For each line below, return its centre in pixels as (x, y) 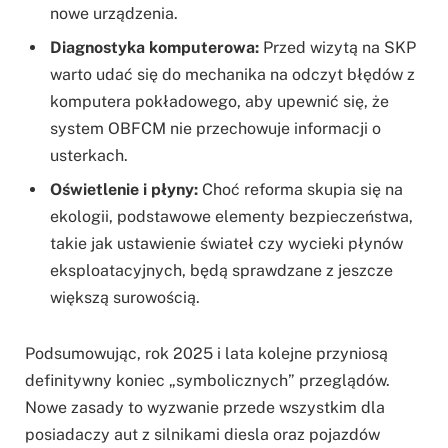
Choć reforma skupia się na (300, 190)
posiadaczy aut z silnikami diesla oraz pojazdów (202, 434)
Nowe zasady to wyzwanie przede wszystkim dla (205, 407)
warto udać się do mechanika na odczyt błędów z (232, 75)
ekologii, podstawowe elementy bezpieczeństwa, (231, 217)
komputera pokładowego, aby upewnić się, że (219, 102)
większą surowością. (125, 298)
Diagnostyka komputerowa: (154, 48)
